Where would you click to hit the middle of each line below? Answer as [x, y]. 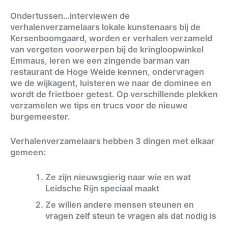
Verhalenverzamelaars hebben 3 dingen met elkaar [112, 141]
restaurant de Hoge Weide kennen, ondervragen [107, 72]
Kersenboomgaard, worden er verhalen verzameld [111, 38]
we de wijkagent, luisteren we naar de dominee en [111, 83]
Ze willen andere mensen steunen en [120, 204]
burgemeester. [40, 117]
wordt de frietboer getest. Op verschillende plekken [114, 94]
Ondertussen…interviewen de [70, 16]
